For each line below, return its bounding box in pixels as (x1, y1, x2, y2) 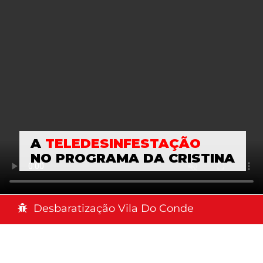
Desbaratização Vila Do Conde (33, 202, 194, 215)
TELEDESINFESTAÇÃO (45, 135, 201, 151)
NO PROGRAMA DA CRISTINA (31, 150, 235, 166)
